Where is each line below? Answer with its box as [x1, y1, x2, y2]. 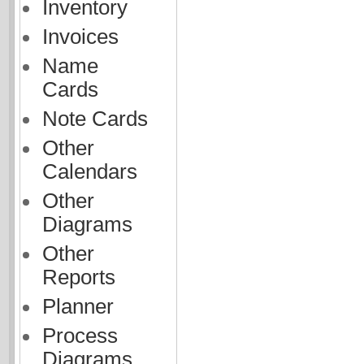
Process [41, 324, 118, 347]
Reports [41, 266, 115, 288]
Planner [41, 295, 114, 318]
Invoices [41, 25, 119, 48]
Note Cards [41, 107, 148, 130]
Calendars [41, 160, 137, 183]
